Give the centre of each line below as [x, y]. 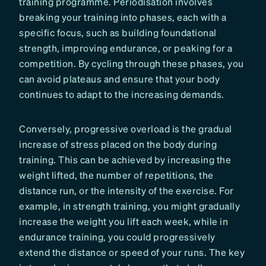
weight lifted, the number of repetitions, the [116, 175]
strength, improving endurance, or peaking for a [126, 47]
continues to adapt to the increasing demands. [122, 94]
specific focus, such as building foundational [118, 32]
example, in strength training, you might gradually [129, 205]
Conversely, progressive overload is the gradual [126, 128]
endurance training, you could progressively [117, 236]
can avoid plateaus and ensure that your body [119, 78]
